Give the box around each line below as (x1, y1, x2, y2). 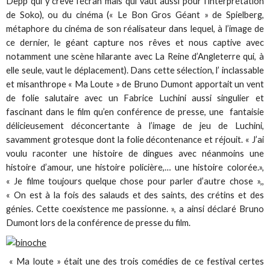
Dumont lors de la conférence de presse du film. (6, 217, 191, 228)
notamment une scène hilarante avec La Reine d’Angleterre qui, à (6, 51, 264, 61)
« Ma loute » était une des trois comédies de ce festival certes (6, 256, 264, 266)
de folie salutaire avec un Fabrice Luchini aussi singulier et (6, 92, 264, 103)
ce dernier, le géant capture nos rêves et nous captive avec (6, 37, 264, 48)
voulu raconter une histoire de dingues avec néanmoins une (6, 148, 264, 159)
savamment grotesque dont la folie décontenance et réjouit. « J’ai (6, 134, 264, 145)
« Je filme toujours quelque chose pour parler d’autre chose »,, (6, 175, 264, 186)
